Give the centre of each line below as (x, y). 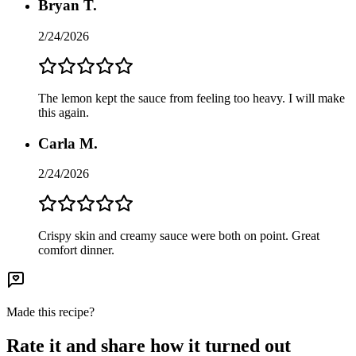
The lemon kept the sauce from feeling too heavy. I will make (192, 98)
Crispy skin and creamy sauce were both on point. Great (179, 236)
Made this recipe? (50, 312)
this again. (64, 112)
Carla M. (68, 143)
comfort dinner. (76, 250)
